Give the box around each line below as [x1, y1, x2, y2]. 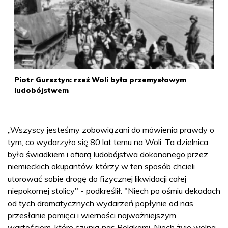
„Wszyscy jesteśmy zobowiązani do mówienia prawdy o [8, 124, 214, 135]
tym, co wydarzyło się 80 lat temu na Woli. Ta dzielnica [8, 136, 208, 147]
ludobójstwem [14, 85, 69, 95]
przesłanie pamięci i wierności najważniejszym [8, 210, 176, 220]
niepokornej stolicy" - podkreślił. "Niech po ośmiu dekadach [8, 185, 220, 196]
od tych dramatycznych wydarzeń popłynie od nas [8, 197, 193, 208]
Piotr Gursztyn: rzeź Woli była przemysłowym [14, 75, 186, 84]
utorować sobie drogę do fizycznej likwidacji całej [8, 173, 186, 184]
